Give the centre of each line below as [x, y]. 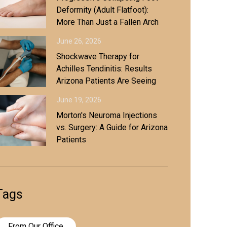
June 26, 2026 [79, 41]
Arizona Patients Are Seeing [106, 81]
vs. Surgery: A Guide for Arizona [112, 127]
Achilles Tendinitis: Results [104, 69]
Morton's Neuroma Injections [107, 115]
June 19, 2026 [79, 100]
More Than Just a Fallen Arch [107, 22]
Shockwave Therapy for [98, 56]
